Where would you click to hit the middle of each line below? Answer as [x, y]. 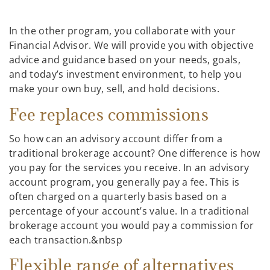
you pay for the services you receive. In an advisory [129, 167]
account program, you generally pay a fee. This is [124, 182]
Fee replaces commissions [111, 114]
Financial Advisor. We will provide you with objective [131, 46]
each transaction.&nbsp [66, 240]
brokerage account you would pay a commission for [132, 225]
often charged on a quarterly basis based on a [118, 196]
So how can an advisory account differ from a [116, 138]
